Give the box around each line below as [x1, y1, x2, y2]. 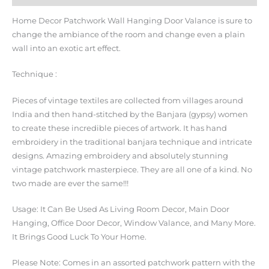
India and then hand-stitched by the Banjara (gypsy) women [12, 109, 248, 119]
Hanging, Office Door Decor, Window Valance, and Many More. [12, 218, 256, 228]
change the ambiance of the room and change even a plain [12, 29, 245, 39]
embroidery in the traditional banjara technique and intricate [12, 137, 252, 147]
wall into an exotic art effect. [12, 43, 121, 53]
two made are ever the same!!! [12, 178, 128, 188]
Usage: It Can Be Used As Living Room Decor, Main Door [12, 204, 229, 214]
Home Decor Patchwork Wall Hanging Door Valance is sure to [12, 16, 252, 25]
